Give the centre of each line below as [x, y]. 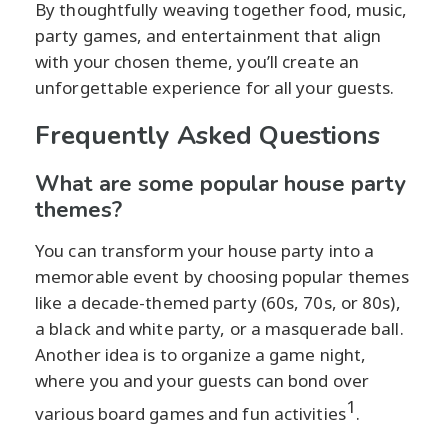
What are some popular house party [220, 183]
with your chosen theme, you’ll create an [197, 61]
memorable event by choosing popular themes [222, 276]
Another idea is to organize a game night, [201, 354]
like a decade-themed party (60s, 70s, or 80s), [218, 302]
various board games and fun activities [190, 413]
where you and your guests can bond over [202, 380]
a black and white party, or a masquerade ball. [219, 328]
